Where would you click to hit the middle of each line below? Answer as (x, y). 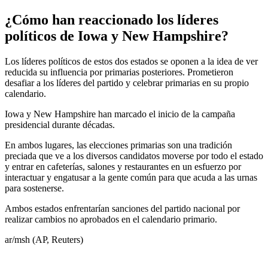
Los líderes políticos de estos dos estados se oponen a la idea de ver (131, 62)
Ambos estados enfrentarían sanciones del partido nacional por (122, 209)
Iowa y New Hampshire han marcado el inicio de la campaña (120, 114)
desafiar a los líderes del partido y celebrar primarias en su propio (127, 83)
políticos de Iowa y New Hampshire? (117, 36)
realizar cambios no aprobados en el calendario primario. (111, 220)
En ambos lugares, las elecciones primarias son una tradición (118, 145)
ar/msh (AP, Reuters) (44, 240)
